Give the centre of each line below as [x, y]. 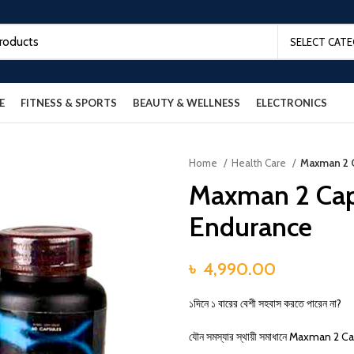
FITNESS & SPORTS [69, 102]
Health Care [260, 163]
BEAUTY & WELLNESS [186, 102]
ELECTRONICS [292, 102]
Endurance [250, 227]
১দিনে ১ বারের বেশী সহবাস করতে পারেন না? [265, 303]
